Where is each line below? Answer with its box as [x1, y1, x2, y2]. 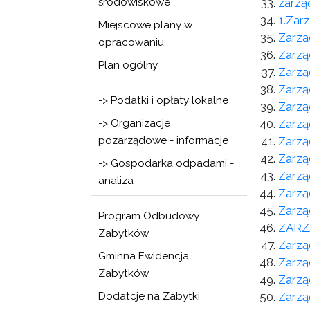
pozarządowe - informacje [98, 134, 228, 147]
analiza [98, 174, 134, 187]
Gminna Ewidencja [98, 250, 189, 262]
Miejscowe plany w [98, 19, 192, 31]
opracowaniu [98, 36, 164, 48]
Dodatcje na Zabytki [98, 290, 200, 302]
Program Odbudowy [98, 210, 199, 222]
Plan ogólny [98, 59, 158, 71]
